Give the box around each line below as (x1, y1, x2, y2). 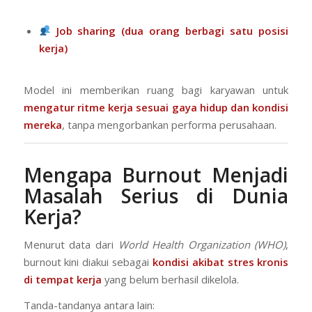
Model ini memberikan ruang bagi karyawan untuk (23, 83, 289, 97)
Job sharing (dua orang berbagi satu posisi (56, 23, 289, 38)
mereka (23, 118, 62, 132)
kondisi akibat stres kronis (152, 254, 289, 269)
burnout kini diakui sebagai (23, 254, 153, 269)
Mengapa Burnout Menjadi (23, 161, 289, 188)
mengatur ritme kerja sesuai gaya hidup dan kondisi (23, 100, 289, 115)
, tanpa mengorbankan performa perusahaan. (61, 118, 276, 132)
